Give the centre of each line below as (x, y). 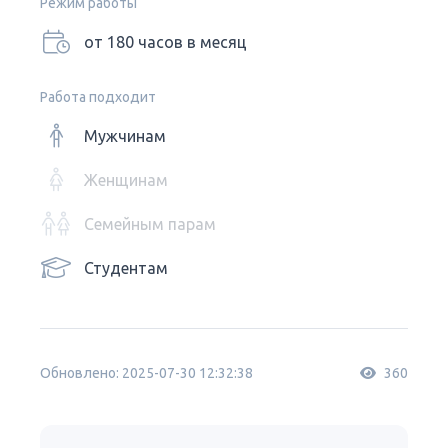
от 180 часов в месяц (165, 42)
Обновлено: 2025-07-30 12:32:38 (146, 373)
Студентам (126, 268)
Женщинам (126, 180)
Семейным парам (150, 224)
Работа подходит (98, 97)
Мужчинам (125, 136)
